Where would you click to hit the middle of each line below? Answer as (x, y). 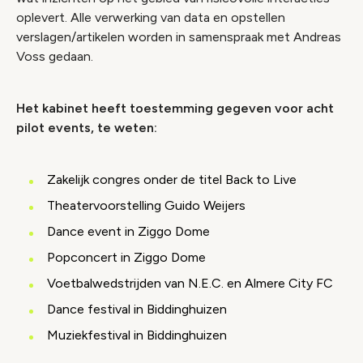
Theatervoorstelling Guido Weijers (146, 205)
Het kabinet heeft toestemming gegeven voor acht (175, 108)
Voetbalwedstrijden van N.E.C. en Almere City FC (190, 283)
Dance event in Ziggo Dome (128, 231)
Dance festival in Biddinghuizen (137, 309)
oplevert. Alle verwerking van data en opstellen (151, 17)
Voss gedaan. (55, 56)
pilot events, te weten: (87, 128)
